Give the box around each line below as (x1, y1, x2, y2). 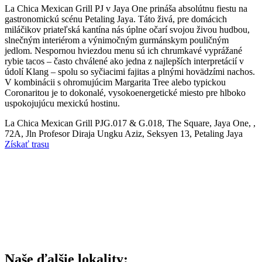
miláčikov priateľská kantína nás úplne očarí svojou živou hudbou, (5, 25, 250, 35)
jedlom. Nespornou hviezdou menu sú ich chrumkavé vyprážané (5, 46, 242, 56)
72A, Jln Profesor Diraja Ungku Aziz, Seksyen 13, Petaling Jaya (5, 129, 243, 139)
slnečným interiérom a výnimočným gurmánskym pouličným (5, 35, 229, 46)
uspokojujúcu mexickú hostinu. (5, 98, 120, 109)
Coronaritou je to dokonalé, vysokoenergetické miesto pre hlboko (5, 88, 246, 98)
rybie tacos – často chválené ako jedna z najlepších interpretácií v (5, 56, 244, 67)
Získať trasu (5, 139, 49, 150)
